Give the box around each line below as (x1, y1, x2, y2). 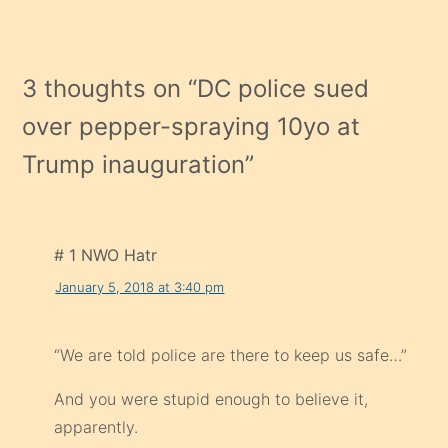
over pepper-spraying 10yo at (22, 112, 361, 142)
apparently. (54, 417, 139, 438)
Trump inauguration (22, 150, 246, 180)
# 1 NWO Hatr (54, 245, 158, 266)
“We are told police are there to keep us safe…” (54, 345, 408, 366)
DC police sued (197, 74, 370, 104)
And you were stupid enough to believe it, (54, 389, 369, 410)
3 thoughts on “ (22, 74, 198, 104)
